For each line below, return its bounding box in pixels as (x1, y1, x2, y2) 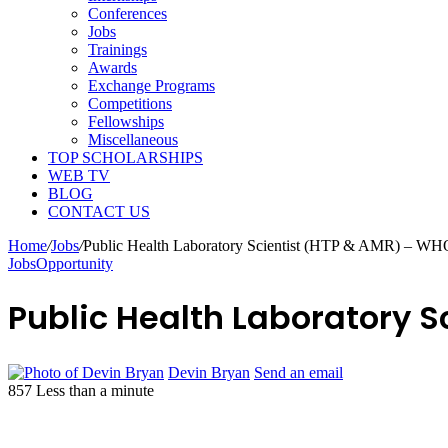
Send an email (254, 363, 343, 381)
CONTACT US (48, 203, 150, 220)
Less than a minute (36, 381, 154, 399)
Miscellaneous (88, 131, 178, 148)
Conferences (88, 5, 167, 22)
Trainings (88, 41, 147, 58)
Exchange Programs (88, 77, 215, 94)
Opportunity (36, 255, 113, 272)
